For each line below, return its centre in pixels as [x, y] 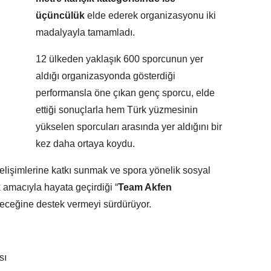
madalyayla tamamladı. [85, 33]
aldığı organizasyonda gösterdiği [106, 76]
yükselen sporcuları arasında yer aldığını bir [129, 127]
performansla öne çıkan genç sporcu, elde [125, 93]
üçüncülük [61, 16]
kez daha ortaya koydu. [85, 144]
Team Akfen [145, 188]
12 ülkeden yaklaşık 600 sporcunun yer [119, 59]
